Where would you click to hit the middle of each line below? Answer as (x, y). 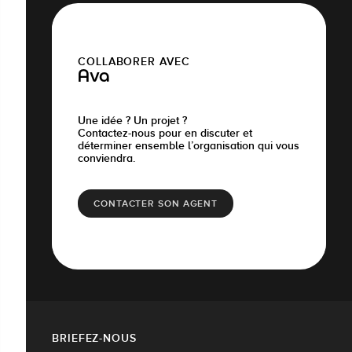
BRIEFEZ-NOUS (94, 338)
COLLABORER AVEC (134, 62)
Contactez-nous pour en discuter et (165, 133)
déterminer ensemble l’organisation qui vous (189, 146)
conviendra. (106, 158)
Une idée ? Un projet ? (132, 121)
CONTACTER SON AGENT (156, 204)
